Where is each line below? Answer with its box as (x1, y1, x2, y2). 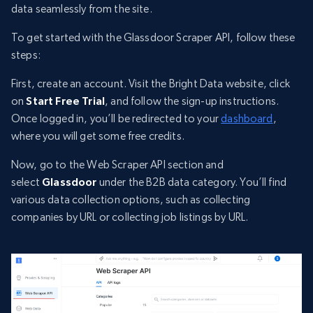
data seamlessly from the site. (11, 2, 152, 16)
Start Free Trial (26, 94, 105, 108)
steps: (11, 48, 41, 62)
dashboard (221, 112, 273, 126)
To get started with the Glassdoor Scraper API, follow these (11, 31, 296, 45)
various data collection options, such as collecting (11, 193, 251, 207)
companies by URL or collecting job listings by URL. (11, 210, 249, 224)
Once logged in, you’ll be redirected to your (11, 112, 221, 126)
